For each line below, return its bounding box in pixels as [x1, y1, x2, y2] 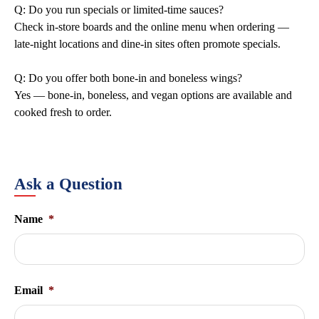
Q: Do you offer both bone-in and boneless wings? [14, 72, 242, 84]
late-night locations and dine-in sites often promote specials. [14, 38, 281, 50]
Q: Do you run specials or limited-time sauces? [14, 4, 224, 16]
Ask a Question [14, 175, 122, 193]
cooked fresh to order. [14, 106, 112, 118]
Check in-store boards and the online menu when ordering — [14, 21, 289, 33]
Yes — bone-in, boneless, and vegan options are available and [14, 89, 292, 101]
